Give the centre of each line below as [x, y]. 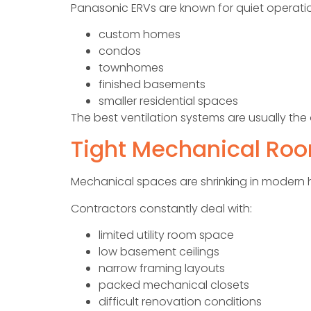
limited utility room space [166, 235]
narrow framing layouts [162, 269]
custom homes [140, 34]
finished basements [152, 84]
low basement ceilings [159, 252]
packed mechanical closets [174, 285]
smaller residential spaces [168, 101]
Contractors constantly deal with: [161, 208]
